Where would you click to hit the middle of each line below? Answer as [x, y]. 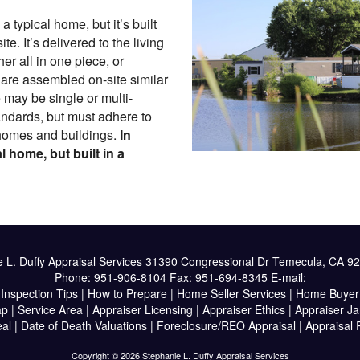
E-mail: [288, 277]
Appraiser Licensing [142, 309]
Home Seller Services [231, 293]
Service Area [50, 309]
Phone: [74, 277]
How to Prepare [127, 293]
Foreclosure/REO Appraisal [226, 325]
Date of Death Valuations [84, 325]
